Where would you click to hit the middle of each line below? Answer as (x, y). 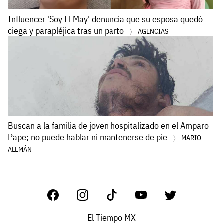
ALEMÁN (20, 149)
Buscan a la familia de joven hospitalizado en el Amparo (108, 125)
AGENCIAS (153, 31)
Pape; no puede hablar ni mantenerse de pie (89, 137)
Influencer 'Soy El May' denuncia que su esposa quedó (105, 19)
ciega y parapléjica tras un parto (67, 30)
